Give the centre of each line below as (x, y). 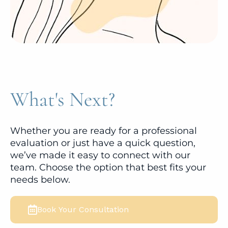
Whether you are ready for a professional (104, 131)
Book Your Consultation (83, 209)
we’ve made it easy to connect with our (100, 155)
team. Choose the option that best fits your (108, 167)
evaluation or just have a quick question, (103, 143)
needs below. (40, 179)
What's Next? (63, 99)
